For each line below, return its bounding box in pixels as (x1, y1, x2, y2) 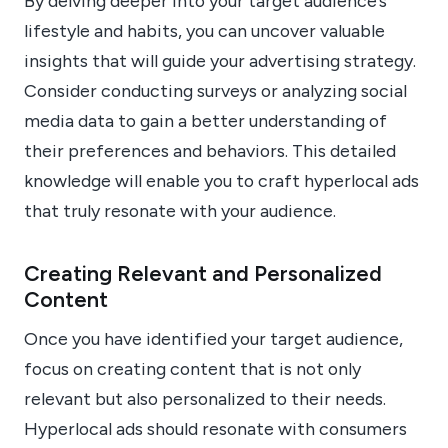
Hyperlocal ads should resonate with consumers (24, 417, 407, 439)
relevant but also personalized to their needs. (24, 387, 386, 409)
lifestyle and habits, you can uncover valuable (24, 19, 385, 41)
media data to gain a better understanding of (24, 109, 387, 131)
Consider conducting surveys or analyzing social (24, 79, 407, 101)
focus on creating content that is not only (24, 357, 361, 379)
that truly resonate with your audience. (24, 199, 336, 221)
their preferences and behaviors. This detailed (24, 139, 396, 161)
